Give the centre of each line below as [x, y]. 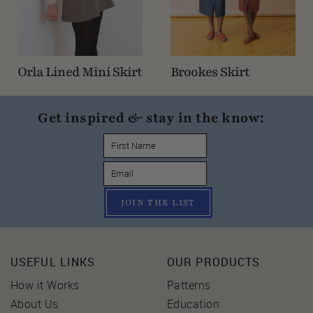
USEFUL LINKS [53, 262]
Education [194, 304]
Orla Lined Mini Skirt [80, 72]
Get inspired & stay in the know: [151, 117]
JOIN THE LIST [158, 202]
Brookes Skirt [210, 72]
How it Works [45, 285]
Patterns [189, 285]
